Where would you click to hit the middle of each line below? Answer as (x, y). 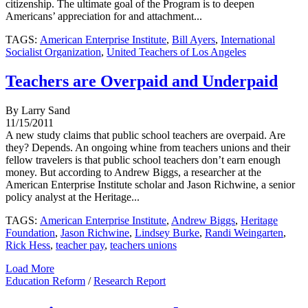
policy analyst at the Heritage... (73, 197)
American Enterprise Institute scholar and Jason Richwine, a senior (150, 185)
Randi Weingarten (244, 233)
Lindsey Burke (167, 233)
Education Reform (45, 281)
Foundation (30, 233)
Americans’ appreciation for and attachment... (104, 16)
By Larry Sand (38, 111)
